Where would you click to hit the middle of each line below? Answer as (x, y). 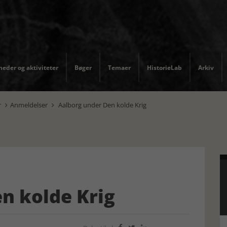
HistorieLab (164, 67)
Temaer (119, 67)
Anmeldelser (29, 105)
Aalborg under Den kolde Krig (102, 105)
